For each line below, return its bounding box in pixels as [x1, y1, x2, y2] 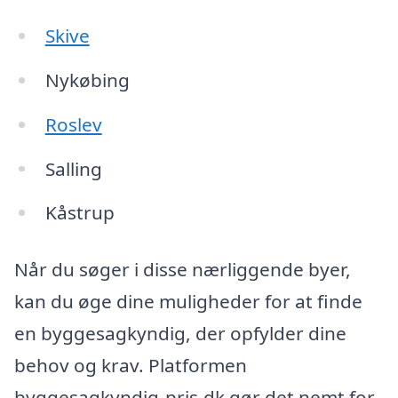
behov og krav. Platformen [14, 353, 247, 378]
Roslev [44, 111, 102, 137]
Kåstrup [44, 200, 115, 226]
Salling [44, 155, 102, 181]
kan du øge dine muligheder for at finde [14, 289, 362, 314]
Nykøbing [44, 67, 130, 92]
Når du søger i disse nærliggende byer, [14, 257, 351, 283]
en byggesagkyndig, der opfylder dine [14, 321, 346, 346]
